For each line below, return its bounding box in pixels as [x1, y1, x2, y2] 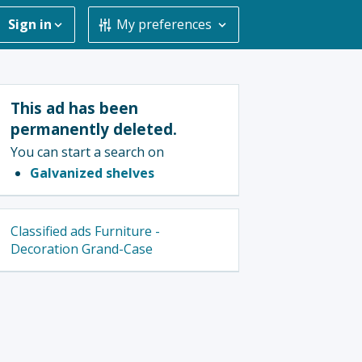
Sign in [8, 15, 53, 33]
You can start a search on [11, 143, 164, 161]
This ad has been [11, 98, 138, 118]
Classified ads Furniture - [11, 222, 160, 240]
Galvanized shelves [30, 164, 154, 182]
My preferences [116, 15, 212, 33]
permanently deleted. [11, 119, 177, 139]
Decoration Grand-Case [11, 240, 153, 258]
